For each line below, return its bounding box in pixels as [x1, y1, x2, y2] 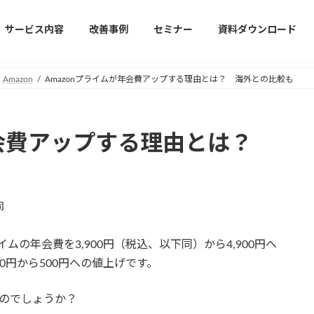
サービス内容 [5, 25, 64, 36]
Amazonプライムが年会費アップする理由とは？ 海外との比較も [44, 75, 294, 83]
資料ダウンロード [218, 25, 296, 36]
